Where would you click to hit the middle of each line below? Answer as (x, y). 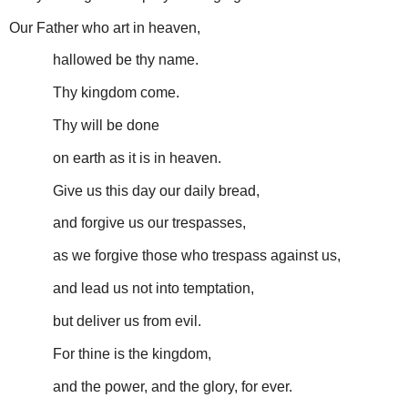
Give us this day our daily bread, (156, 190)
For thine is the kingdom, (132, 353)
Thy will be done (106, 125)
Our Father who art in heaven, (105, 27)
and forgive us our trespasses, (149, 223)
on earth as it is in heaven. (137, 158)
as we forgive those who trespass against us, (197, 256)
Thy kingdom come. (116, 93)
